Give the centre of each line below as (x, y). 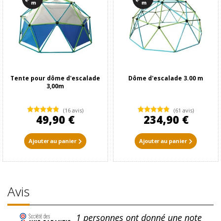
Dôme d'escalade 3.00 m (166, 78)
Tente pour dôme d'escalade (55, 78)
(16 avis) (73, 110)
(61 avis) (184, 110)
